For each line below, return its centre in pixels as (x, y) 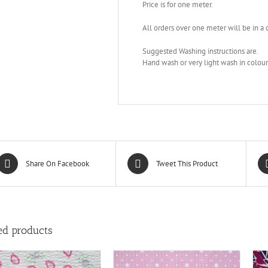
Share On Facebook (57, 163)
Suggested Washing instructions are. (201, 51)
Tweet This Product (187, 163)
